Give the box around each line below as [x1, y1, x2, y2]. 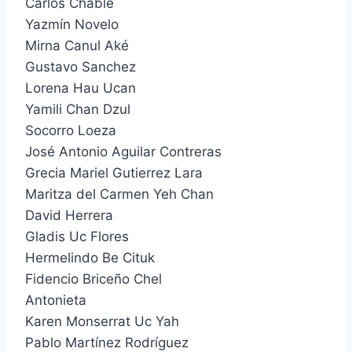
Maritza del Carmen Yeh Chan [25, 185, 214, 202]
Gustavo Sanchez [25, 58, 136, 75]
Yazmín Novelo [25, 16, 119, 32]
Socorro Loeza [25, 122, 116, 138]
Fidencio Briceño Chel [25, 270, 162, 287]
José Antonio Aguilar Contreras [25, 143, 222, 159]
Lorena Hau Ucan [25, 79, 136, 96]
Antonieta [25, 291, 86, 308]
